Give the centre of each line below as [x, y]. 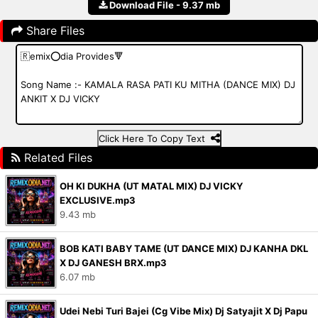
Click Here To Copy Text [154, 138]
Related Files [56, 158]
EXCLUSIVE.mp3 [98, 200]
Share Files [54, 31]
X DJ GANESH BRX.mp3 [113, 263]
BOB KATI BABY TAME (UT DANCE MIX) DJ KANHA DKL [184, 248]
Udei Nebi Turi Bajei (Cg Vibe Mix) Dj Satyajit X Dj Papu [183, 311]
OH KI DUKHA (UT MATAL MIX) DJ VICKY [151, 186]
